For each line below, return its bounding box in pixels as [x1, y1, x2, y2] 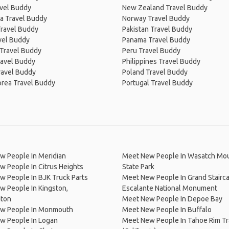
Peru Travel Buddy [122, 47, 180, 55]
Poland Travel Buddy [122, 68, 188, 76]
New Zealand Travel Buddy [122, 4, 208, 12]
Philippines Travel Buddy [122, 57, 200, 65]
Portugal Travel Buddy [122, 79, 193, 87]
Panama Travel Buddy [122, 36, 190, 44]
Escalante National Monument [122, 184, 217, 192]
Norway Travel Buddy [122, 14, 190, 22]
